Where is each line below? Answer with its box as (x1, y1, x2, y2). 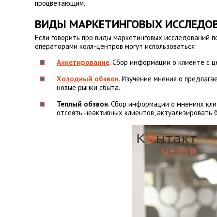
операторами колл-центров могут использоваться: (35, 42, 197, 51)
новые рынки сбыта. (57, 83, 120, 92)
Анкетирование (57, 58, 109, 67)
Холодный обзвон (57, 74, 119, 83)
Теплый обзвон (57, 99, 108, 108)
